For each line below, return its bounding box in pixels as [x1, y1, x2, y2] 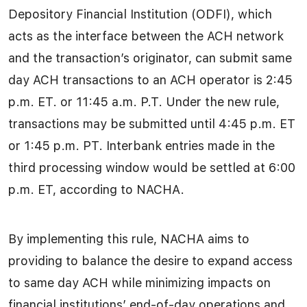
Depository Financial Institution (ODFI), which [8, 6, 272, 21]
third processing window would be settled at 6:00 [8, 160, 295, 175]
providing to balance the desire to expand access [8, 253, 293, 268]
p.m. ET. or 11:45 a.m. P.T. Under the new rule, [8, 94, 280, 109]
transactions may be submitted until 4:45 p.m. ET [8, 116, 295, 131]
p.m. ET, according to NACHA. [8, 182, 184, 197]
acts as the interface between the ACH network [8, 28, 284, 43]
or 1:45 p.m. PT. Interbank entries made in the [8, 138, 275, 153]
